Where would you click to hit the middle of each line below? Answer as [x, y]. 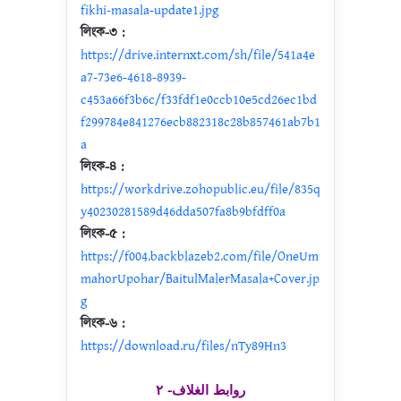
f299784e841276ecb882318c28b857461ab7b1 [200, 122]
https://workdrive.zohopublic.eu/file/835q [200, 189]
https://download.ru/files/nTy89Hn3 [183, 346]
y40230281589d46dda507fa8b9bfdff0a [183, 212]
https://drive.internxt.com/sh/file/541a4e [198, 55]
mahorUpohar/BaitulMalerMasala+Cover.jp [200, 279]
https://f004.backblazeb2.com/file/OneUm [200, 256]
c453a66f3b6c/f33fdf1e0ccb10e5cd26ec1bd [199, 100]
